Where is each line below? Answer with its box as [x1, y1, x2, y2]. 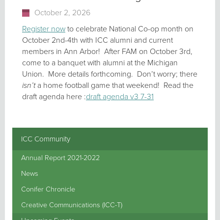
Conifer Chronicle [21, 185, 75, 193]
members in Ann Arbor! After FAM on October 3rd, [22, 47, 192, 56]
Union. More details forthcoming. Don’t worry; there [22, 69, 197, 79]
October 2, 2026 [34, 8, 90, 18]
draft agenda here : [22, 92, 86, 102]
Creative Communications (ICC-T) [21, 200, 122, 209]
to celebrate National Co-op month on [65, 24, 193, 34]
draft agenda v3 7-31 [86, 92, 154, 102]
